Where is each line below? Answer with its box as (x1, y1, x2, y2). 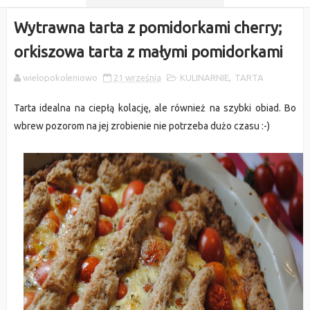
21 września (113, 73, 161, 82)
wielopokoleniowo (22, 73, 98, 82)
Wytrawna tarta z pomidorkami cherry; (13, 19, 282, 36)
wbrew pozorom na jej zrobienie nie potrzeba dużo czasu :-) (13, 120, 270, 131)
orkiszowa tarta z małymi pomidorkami (13, 43, 283, 60)
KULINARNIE (179, 73, 229, 82)
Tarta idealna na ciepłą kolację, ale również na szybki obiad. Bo (13, 102, 297, 113)
